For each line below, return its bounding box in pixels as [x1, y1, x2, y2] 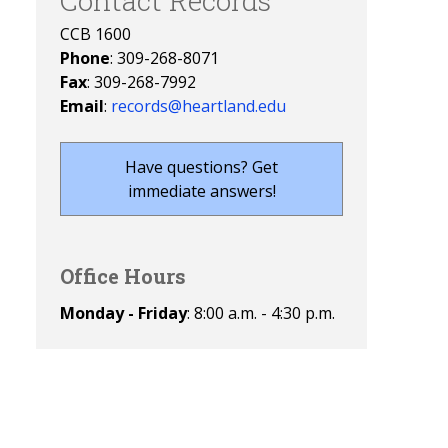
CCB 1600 [60, 23, 131, 45]
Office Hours [60, 263, 186, 289]
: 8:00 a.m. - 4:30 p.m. [187, 302, 335, 324]
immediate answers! [127, 180, 276, 202]
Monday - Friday [60, 302, 187, 324]
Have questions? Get [125, 156, 279, 178]
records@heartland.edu [111, 95, 286, 117]
